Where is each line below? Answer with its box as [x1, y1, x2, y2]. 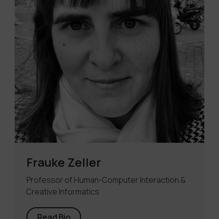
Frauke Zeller [26, 154, 101, 170]
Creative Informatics [26, 186, 99, 197]
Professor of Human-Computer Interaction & [26, 175, 186, 185]
